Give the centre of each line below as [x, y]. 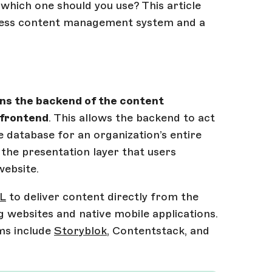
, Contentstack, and [158, 230]
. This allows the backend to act [132, 117]
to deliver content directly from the [102, 196]
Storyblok [80, 230]
